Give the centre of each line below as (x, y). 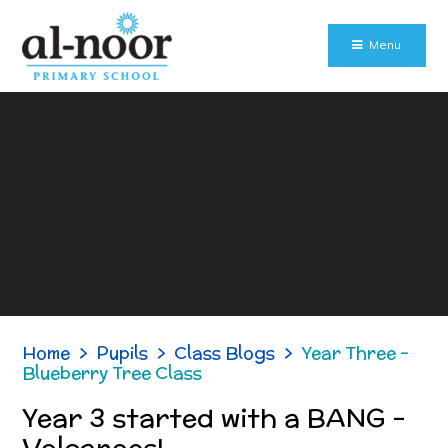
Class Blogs (225, 352)
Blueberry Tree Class (112, 372)
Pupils (122, 352)
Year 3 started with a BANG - (214, 417)
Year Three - (355, 352)
